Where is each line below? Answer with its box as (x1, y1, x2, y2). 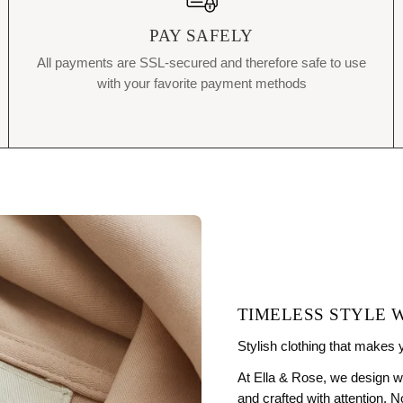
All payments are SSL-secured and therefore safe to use (37, 54, 366, 70)
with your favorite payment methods (96, 75, 307, 91)
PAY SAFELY (149, 25, 254, 45)
